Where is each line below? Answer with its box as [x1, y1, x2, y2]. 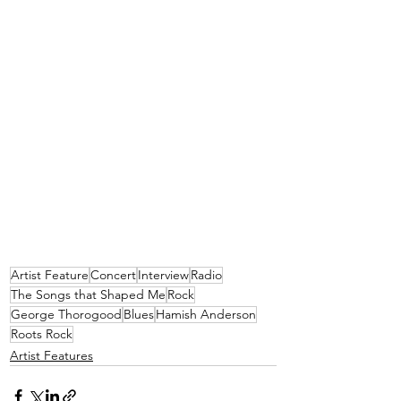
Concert [90, 267, 136, 284]
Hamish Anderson [156, 306, 256, 323]
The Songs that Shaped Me [11, 286, 166, 303]
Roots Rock [11, 326, 73, 343]
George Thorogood [11, 306, 122, 323]
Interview [138, 267, 189, 284]
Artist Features [10, 347, 93, 364]
